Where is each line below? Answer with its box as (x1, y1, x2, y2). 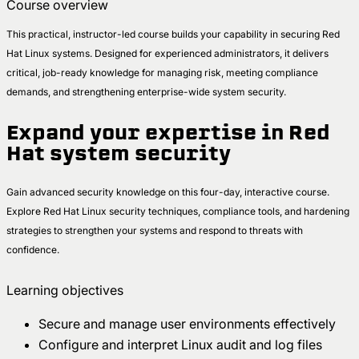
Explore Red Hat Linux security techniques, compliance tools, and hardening (6, 205, 349, 218)
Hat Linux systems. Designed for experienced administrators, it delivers (6, 47, 329, 60)
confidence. (6, 244, 62, 256)
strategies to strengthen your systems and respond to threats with (6, 224, 303, 237)
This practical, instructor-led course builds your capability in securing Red (6, 28, 340, 41)
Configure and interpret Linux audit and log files (38, 337, 329, 353)
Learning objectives (6, 282, 123, 299)
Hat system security (6, 139, 231, 167)
